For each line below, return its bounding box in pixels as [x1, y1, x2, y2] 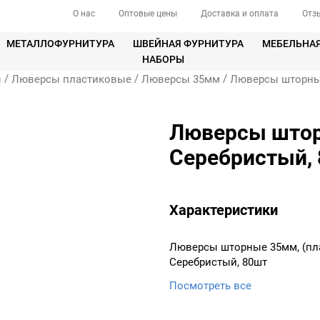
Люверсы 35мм [141, 73, 220, 86]
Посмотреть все [169, 279, 252, 293]
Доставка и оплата [201, 9, 279, 19]
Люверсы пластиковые [11, 73, 131, 86]
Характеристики [169, 201, 279, 219]
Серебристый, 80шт [169, 256, 268, 269]
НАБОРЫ [142, 54, 185, 66]
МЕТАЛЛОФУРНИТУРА [6, 38, 114, 50]
